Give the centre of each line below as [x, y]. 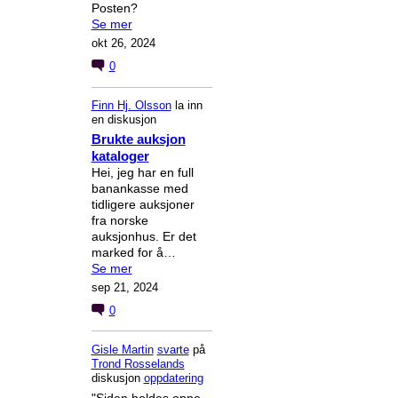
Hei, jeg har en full [142, 173]
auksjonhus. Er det [143, 237]
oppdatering [173, 378]
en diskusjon [123, 120]
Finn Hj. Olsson [131, 106]
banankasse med [139, 189]
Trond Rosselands [138, 363]
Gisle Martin [122, 349]
